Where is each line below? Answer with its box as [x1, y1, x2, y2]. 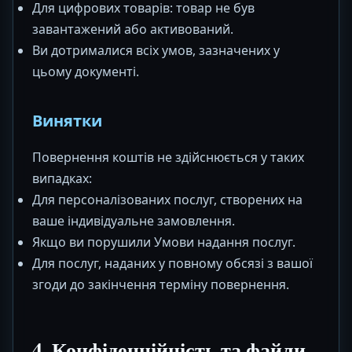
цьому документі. [32, 63, 139, 80]
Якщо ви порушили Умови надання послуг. [32, 233, 295, 251]
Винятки [32, 110, 102, 131]
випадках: [32, 170, 92, 187]
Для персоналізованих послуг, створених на [32, 191, 302, 208]
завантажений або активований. [32, 20, 233, 38]
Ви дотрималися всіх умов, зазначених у [32, 42, 280, 59]
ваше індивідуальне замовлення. [32, 212, 235, 229]
